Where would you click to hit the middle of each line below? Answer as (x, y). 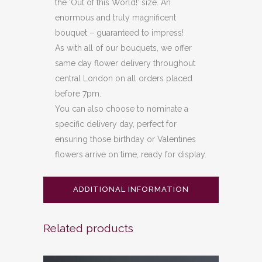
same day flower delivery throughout (125, 63)
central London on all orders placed (124, 78)
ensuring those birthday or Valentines (125, 139)
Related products (88, 228)
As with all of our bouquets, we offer (123, 48)
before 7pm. (78, 94)
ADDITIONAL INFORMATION (131, 189)
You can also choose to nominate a (122, 109)
